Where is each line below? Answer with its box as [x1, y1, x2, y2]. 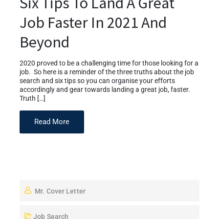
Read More [34, 117, 69, 126]
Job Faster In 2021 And [20, 12, 167, 32]
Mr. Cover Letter [35, 187, 86, 195]
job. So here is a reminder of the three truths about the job [20, 67, 194, 76]
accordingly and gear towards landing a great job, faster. [20, 85, 190, 94]
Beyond [20, 32, 69, 52]
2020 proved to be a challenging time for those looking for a [20, 59, 198, 67]
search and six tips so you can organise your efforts [20, 76, 175, 85]
